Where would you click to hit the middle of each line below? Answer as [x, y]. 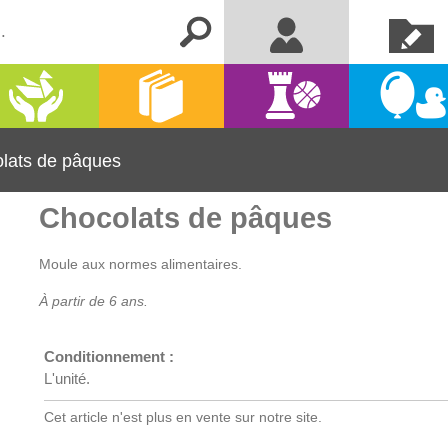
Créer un [411, 23]
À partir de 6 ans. [93, 300]
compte [411, 41]
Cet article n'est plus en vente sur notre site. [183, 417]
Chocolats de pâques [185, 218]
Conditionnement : [109, 357]
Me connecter [286, 32]
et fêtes [411, 105]
